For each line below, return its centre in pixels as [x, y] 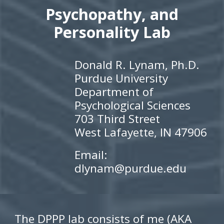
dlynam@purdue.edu [131, 168]
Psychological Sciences [133, 105]
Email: [91, 155]
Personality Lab [112, 32]
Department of [114, 92]
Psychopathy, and [112, 14]
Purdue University [121, 78]
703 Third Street [117, 119]
